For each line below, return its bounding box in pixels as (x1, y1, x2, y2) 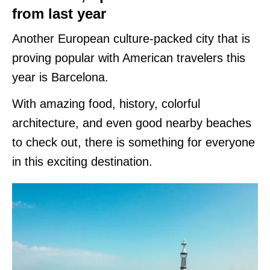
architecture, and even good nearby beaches (12, 116, 251, 130)
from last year (12, 5, 110, 22)
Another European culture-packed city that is (12, 31, 250, 45)
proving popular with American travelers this (12, 51, 245, 64)
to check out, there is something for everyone (12, 135, 255, 149)
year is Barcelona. (12, 70, 108, 84)
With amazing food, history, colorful (12, 96, 200, 110)
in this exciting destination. (12, 154, 156, 168)
